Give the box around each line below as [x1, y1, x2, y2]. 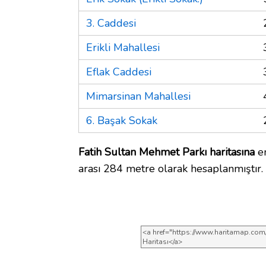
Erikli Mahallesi [86, 40, 160, 55]
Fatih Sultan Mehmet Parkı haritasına [78, 144, 255, 159]
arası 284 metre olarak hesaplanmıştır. [78, 161, 263, 176]
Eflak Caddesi [86, 64, 151, 79]
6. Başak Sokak [86, 113, 157, 128]
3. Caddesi [86, 15, 136, 30]
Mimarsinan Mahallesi [86, 88, 191, 103]
